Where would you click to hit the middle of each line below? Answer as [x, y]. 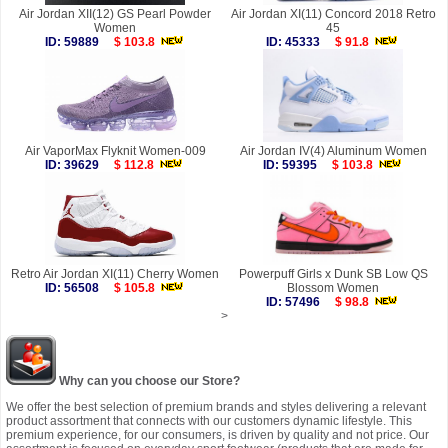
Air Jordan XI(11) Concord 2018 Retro [333, 14]
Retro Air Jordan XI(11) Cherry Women [115, 274]
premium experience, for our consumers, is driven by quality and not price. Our [217, 435]
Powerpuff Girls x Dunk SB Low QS [333, 274]
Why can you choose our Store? [148, 381]
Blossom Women [333, 288]
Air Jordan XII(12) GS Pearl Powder [115, 14]
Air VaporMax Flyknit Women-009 [115, 151]
